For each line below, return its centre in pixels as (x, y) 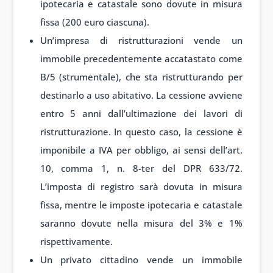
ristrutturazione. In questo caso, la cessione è (141, 131)
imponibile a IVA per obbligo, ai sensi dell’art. (141, 150)
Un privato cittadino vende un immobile (141, 259)
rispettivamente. (76, 241)
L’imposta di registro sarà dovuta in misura (141, 186)
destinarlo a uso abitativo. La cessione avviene (141, 95)
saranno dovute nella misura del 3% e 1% (141, 223)
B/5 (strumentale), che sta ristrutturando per (141, 76)
